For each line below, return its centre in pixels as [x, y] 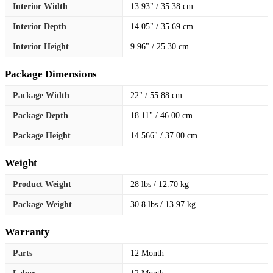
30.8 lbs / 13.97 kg [163, 204]
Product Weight [42, 184]
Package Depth [41, 115]
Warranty [27, 232]
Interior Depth [40, 26]
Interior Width [40, 6]
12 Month [147, 253]
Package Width [41, 95]
